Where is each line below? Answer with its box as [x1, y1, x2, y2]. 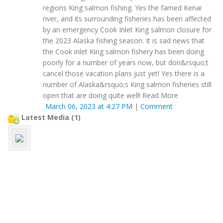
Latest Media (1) [19, 112, 81, 122]
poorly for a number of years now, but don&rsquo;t [43, 58, 209, 68]
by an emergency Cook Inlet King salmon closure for [43, 25, 212, 35]
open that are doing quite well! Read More [43, 91, 178, 101]
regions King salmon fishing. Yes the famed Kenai [43, 3, 202, 13]
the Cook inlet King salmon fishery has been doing [43, 47, 204, 57]
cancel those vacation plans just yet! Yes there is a [43, 69, 205, 79]
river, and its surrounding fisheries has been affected [43, 14, 211, 24]
